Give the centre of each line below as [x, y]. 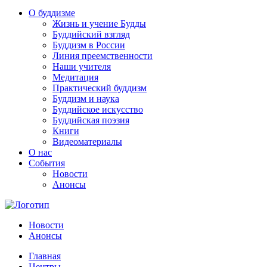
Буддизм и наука [86, 99]
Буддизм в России [89, 45]
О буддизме [52, 13]
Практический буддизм [100, 88]
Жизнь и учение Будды [99, 24]
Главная [45, 256]
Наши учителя [82, 66]
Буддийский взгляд [91, 34]
